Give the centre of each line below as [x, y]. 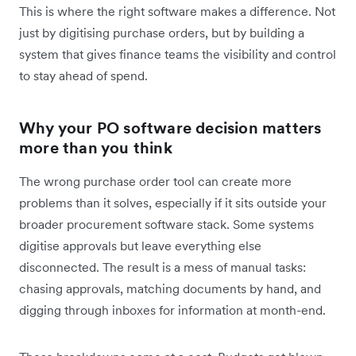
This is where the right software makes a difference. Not [177, 11]
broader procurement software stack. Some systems [166, 224]
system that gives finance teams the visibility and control [178, 54]
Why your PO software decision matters [170, 128]
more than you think [96, 147]
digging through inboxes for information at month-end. [172, 310]
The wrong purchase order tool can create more [155, 181]
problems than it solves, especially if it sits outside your [173, 202]
